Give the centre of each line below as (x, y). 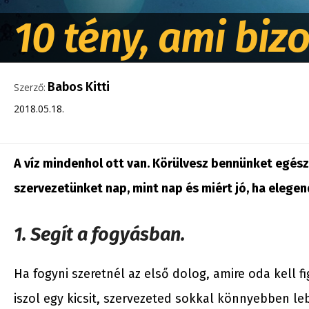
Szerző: (30, 87)
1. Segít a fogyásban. (99, 235)
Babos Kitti (79, 87)
